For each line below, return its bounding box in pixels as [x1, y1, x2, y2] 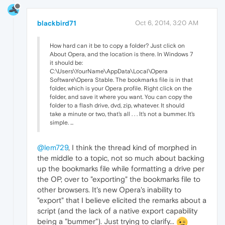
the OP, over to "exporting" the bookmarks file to [37, 174, 200, 183]
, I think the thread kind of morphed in [68, 143, 197, 152]
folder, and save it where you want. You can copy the [50, 93, 192, 100]
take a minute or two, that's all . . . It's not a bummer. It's [50, 110, 195, 118]
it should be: [50, 59, 83, 66]
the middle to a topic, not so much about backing [37, 153, 204, 162]
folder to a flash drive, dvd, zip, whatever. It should [50, 101, 184, 109]
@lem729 [37, 143, 68, 152]
